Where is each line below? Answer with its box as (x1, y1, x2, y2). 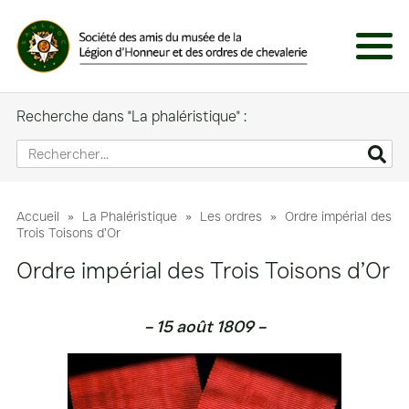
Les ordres (200, 208, 262, 225)
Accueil (16, 208, 59, 225)
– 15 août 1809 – (143, 317, 266, 338)
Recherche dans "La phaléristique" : (16, 107, 246, 125)
